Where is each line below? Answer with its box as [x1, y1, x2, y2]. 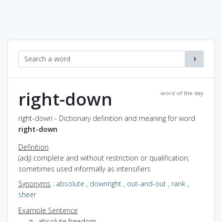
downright [90, 178, 121, 188]
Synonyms [18, 178, 51, 188]
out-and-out [127, 178, 166, 188]
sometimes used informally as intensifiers [18, 164, 151, 173]
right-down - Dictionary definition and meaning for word [18, 113, 195, 123]
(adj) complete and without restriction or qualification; [18, 153, 189, 163]
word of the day [161, 89, 204, 97]
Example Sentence [18, 205, 78, 215]
